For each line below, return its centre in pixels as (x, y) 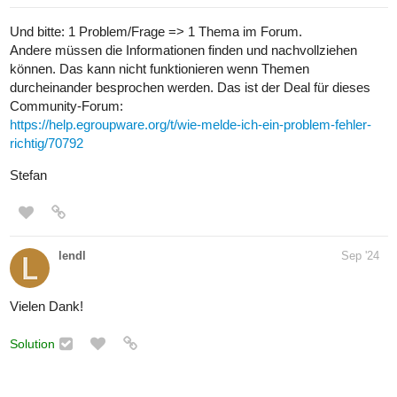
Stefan (28, 175)
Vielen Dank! (47, 306)
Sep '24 (360, 255)
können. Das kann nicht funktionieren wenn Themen (160, 68)
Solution (32, 343)
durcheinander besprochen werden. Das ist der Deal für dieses (190, 87)
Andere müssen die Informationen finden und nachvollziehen (183, 50)
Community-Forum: (66, 105)
